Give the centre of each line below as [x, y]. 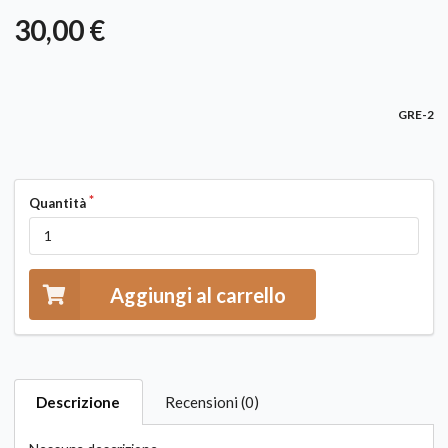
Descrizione [78, 402]
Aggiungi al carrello [198, 294]
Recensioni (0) [212, 402]
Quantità [57, 202]
